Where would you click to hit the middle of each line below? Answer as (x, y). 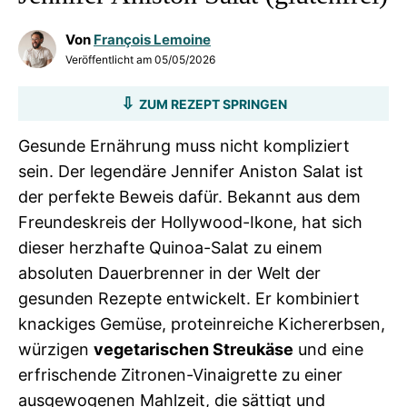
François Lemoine (152, 40)
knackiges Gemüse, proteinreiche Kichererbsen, (202, 324)
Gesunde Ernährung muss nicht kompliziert (184, 146)
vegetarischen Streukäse (194, 349)
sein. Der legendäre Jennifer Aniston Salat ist (191, 171)
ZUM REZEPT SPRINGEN (213, 104)
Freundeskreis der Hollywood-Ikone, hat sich (190, 222)
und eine (328, 349)
